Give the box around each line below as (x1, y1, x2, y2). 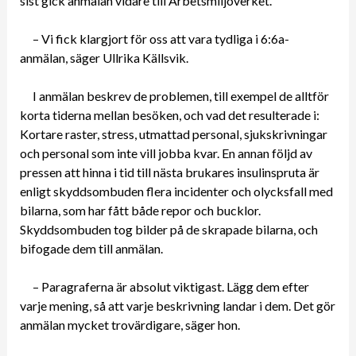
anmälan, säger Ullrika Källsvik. (19, 49, 188, 65)
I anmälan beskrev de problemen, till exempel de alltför (32, 87, 329, 103)
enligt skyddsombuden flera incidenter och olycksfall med (19, 183, 333, 199)
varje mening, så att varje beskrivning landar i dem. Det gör (19, 297, 335, 313)
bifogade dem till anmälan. (19, 240, 165, 256)
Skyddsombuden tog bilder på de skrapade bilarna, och (19, 221, 318, 237)
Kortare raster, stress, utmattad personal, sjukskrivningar (19, 126, 327, 141)
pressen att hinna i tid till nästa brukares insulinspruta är (19, 164, 319, 180)
